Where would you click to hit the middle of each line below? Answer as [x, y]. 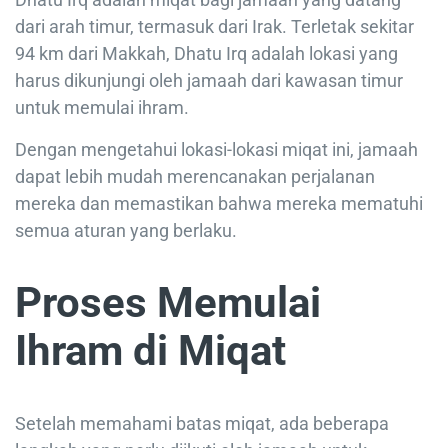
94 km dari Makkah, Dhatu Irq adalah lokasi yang [206, 54]
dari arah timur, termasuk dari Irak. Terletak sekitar [214, 27]
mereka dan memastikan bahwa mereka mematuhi [219, 204]
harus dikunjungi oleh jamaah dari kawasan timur [209, 81]
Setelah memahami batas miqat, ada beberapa [202, 424]
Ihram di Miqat [150, 351]
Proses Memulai [168, 303]
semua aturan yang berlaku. [126, 231]
